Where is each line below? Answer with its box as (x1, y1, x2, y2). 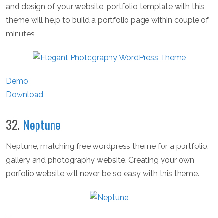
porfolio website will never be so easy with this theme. (6, 169, 199, 179)
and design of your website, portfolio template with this (6, 2, 204, 12)
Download (6, 90, 43, 100)
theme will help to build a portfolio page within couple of (6, 16, 209, 25)
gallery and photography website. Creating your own (6, 155, 194, 165)
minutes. (6, 29, 36, 39)
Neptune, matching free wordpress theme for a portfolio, (6, 142, 209, 151)
